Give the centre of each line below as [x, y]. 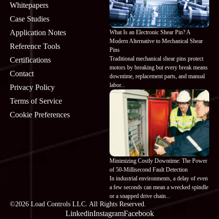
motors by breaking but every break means [159, 68]
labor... [117, 85]
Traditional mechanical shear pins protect [156, 59]
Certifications [30, 60]
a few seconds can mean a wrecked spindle [159, 187]
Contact [22, 73]
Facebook [139, 213]
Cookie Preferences [40, 114]
